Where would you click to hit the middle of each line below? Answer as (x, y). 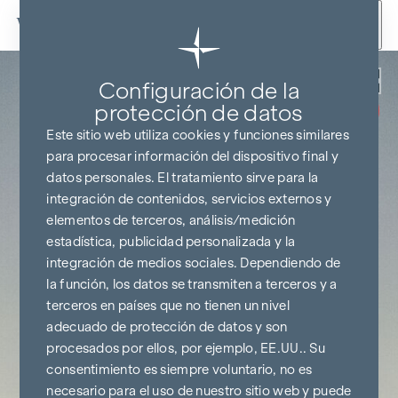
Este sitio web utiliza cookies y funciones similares (198, 135)
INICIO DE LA (316, 118)
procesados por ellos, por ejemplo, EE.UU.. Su (186, 348)
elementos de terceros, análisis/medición (171, 220)
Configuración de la (199, 91)
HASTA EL (316, 103)
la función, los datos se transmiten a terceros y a (192, 284)
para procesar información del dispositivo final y (193, 156)
